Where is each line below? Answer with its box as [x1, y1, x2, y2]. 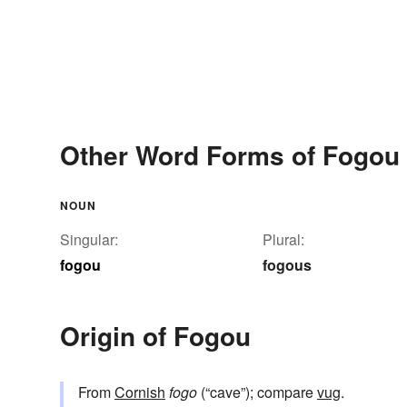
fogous [263, 254, 312, 276]
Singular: [60, 229, 118, 251]
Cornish [114, 382, 165, 403]
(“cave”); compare [197, 382, 317, 403]
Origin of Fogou [60, 317, 251, 355]
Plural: [263, 229, 304, 251]
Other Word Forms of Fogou [60, 136, 400, 174]
